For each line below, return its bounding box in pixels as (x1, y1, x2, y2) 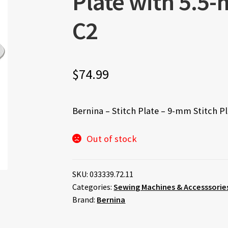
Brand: (72, 194, 97, 205)
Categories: (72, 182, 114, 192)
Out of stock (87, 133, 137, 145)
